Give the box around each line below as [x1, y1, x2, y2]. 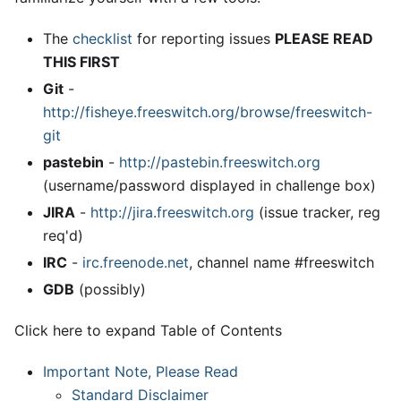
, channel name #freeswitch [189, 253, 374, 271]
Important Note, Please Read [43, 363, 238, 380]
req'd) [43, 226, 83, 244]
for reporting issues [132, 30, 275, 47]
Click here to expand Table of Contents [14, 321, 282, 339]
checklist [73, 30, 132, 47]
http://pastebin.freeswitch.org [119, 153, 320, 171]
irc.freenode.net [82, 253, 189, 271]
